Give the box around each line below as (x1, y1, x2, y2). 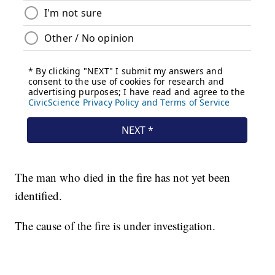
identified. (15, 188, 63, 204)
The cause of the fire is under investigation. (15, 218, 216, 234)
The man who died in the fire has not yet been (15, 169, 231, 185)
